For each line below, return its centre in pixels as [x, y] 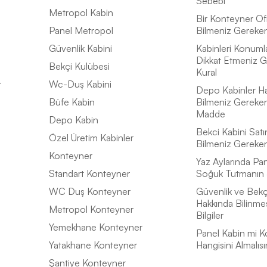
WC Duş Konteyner [90, 192]
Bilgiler [210, 215]
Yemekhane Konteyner [96, 227]
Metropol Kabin [81, 13]
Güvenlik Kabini [80, 49]
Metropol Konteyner [91, 209]
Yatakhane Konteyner [93, 245]
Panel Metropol [81, 31]
